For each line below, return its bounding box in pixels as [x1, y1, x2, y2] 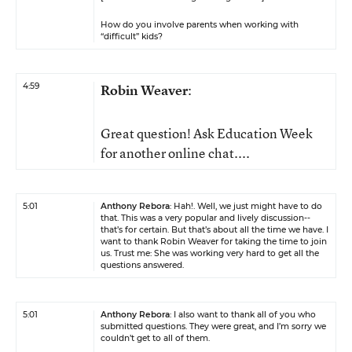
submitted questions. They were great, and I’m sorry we [101, 321, 326, 332]
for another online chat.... [101, 144, 250, 162]
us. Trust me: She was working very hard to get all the [101, 248, 319, 258]
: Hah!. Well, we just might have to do [170, 201, 322, 211]
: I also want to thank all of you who [170, 310, 316, 320]
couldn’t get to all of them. [101, 333, 210, 343]
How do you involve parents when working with [101, 20, 299, 30]
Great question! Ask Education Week [101, 124, 313, 142]
